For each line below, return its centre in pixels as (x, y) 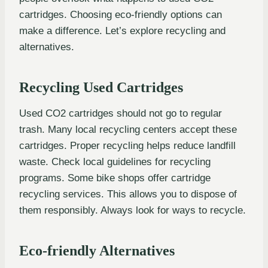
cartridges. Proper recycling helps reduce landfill (127, 146)
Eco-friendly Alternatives (97, 251)
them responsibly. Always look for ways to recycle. (133, 211)
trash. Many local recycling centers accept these (128, 130)
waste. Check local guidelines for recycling (115, 162)
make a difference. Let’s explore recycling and (122, 31)
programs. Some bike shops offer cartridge (115, 178)
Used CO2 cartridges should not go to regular (121, 114)
